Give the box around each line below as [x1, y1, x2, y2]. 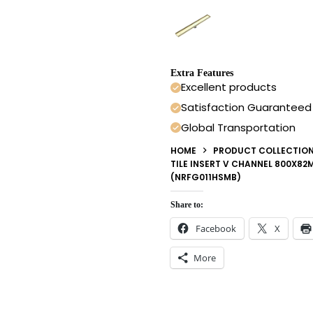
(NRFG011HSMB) [170, 170, 241, 183]
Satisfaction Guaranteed [181, 100, 312, 115]
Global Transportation [181, 119, 296, 135]
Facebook [196, 221, 236, 235]
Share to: [170, 199, 203, 210]
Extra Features [170, 68, 233, 79]
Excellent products [181, 80, 277, 95]
